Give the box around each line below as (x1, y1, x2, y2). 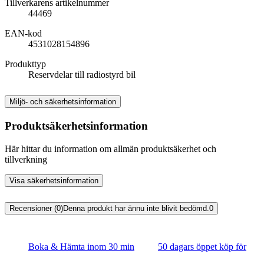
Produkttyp (5, 59, 46, 70)
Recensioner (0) (9, 203, 63, 213)
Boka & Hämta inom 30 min (28, 241, 134, 252)
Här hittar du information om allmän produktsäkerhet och (5, 143, 216, 154)
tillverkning (5, 154, 47, 164)
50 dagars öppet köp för (158, 241, 246, 252)
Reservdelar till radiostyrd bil (28, 70, 136, 80)
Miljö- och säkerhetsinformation (9, 97, 116, 107)
